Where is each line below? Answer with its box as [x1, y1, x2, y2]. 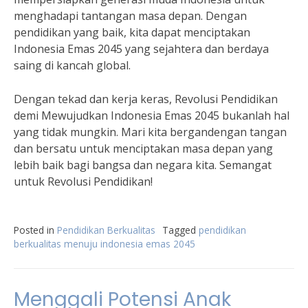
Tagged [162, 223, 199, 236]
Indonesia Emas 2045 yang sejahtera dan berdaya [14, 41, 269, 56]
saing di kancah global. [14, 58, 131, 73]
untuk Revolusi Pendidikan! [14, 174, 153, 189]
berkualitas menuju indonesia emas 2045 [14, 237, 195, 250]
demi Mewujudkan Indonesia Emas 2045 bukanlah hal [14, 108, 289, 123]
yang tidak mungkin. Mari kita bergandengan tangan [14, 124, 287, 140]
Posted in [14, 223, 57, 236]
